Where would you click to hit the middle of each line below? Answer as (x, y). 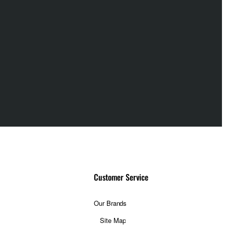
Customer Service (121, 177)
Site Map (113, 220)
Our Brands (110, 203)
